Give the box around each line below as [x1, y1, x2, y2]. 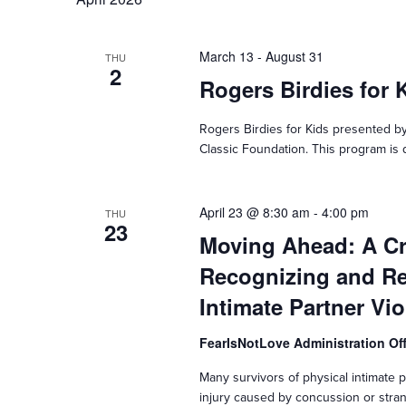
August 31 [265, 47, 324, 65]
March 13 [198, 47, 254, 65]
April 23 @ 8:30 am [198, 203, 310, 221]
